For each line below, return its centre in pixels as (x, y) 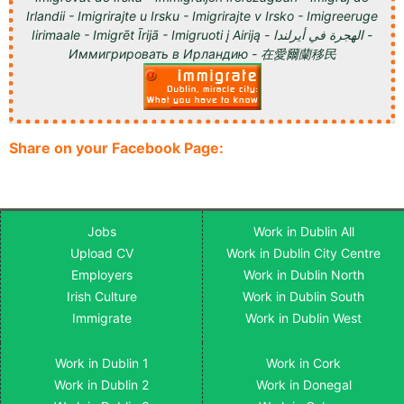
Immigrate (101, 317)
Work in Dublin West (303, 317)
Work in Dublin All (303, 231)
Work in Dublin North (303, 274)
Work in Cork (303, 363)
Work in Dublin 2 (101, 384)
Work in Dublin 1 (101, 363)
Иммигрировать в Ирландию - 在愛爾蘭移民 (202, 53)
